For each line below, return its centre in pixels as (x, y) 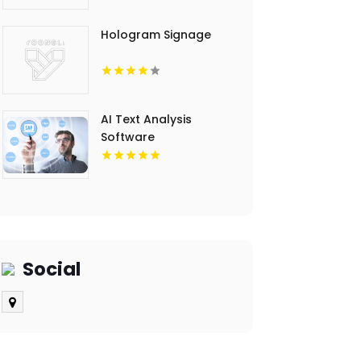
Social (51, 270)
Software (128, 137)
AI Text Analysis (147, 120)
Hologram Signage (156, 35)
